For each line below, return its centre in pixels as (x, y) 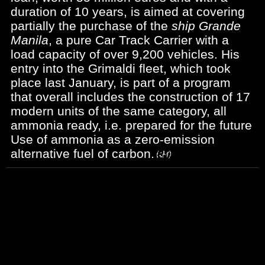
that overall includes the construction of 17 (130, 97)
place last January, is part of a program (121, 83)
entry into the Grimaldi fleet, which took (121, 68)
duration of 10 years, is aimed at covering (128, 12)
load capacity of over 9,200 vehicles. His (125, 54)
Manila (30, 40)
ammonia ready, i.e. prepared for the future (131, 125)
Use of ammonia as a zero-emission (113, 139)
